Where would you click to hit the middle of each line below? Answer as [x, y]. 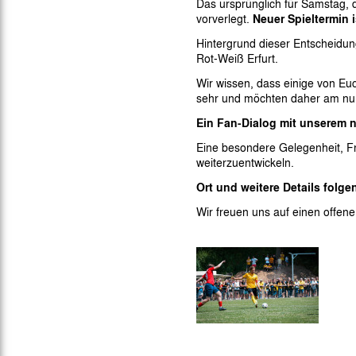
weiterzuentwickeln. [245, 162]
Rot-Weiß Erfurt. [237, 58]
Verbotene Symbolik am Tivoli [252, 33]
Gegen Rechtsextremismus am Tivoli [267, 10]
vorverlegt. [224, 18]
